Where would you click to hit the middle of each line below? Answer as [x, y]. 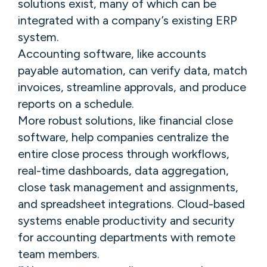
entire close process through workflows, [124, 153]
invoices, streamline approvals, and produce [132, 87]
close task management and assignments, [128, 187]
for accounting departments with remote [127, 237]
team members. [59, 254]
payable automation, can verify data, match [133, 70]
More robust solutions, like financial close [125, 120]
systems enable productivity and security [126, 220]
